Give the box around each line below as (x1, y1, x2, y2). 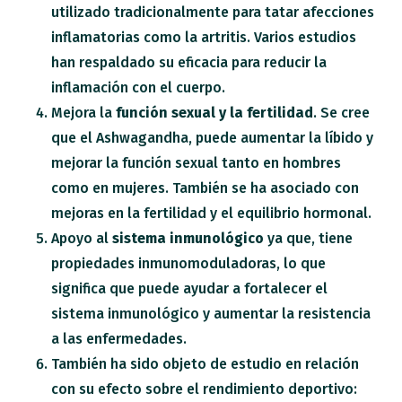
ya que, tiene (264, 229, 354, 247)
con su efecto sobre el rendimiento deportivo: (51, 380, 358, 398)
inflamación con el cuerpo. (51, 78, 226, 96)
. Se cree (313, 103, 371, 121)
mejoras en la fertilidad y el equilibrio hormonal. (51, 204, 372, 222)
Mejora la (51, 103, 117, 121)
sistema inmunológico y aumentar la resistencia (51, 304, 371, 322)
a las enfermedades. (51, 329, 188, 347)
